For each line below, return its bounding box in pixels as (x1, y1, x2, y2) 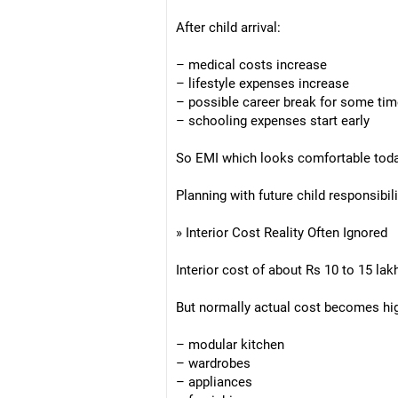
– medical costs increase (176, 57, 327, 73)
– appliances (176, 374, 252, 390)
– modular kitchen (176, 337, 284, 353)
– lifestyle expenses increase (176, 76, 349, 92)
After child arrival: (176, 20, 281, 36)
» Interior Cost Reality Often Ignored (176, 225, 387, 241)
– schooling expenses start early (176, 113, 370, 129)
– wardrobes (176, 355, 251, 371)
